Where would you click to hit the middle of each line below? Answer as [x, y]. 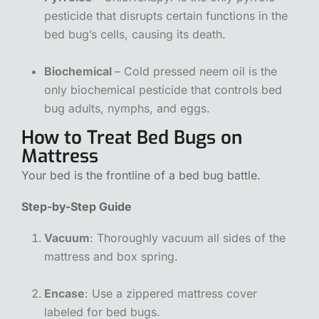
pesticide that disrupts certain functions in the [166, 15]
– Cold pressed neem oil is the [196, 71]
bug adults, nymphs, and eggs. [127, 108]
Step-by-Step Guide [77, 206]
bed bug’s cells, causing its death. [135, 34]
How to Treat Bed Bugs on [132, 137]
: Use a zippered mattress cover [171, 293]
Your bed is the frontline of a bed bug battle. [141, 175]
